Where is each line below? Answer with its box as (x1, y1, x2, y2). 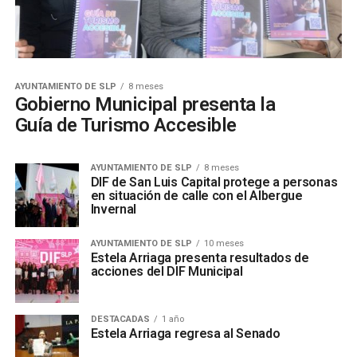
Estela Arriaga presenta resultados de (90, 250, 309, 266)
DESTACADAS (90, 314, 150, 325)
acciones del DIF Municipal (90, 264, 243, 280)
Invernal (90, 202, 137, 218)
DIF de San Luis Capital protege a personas (90, 175, 338, 190)
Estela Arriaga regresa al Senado (90, 326, 280, 342)
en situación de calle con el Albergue (90, 188, 303, 204)
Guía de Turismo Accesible (14, 114, 237, 137)
